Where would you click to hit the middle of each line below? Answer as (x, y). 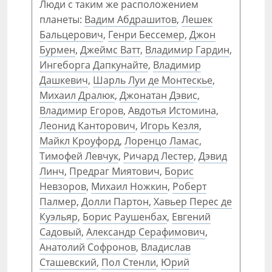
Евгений (191, 217)
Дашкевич (64, 80)
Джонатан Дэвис (158, 95)
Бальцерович (71, 35)
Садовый (60, 232)
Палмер (58, 202)
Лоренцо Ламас (162, 141)
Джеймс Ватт (110, 50)
